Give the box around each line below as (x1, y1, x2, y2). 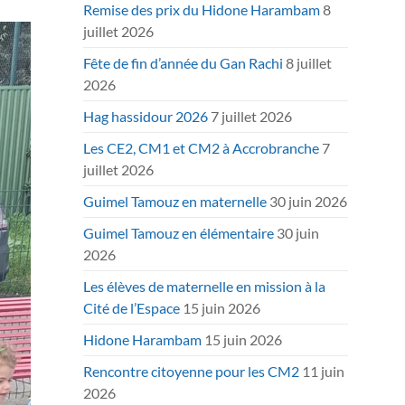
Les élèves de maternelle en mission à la (83, 278, 326, 295)
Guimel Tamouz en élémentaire (83, 224, 275, 241)
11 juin (302, 363, 345, 380)
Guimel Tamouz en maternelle (83, 193, 268, 210)
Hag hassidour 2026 (83, 108, 209, 125)
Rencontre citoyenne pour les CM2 (83, 363, 300, 380)
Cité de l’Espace (83, 299, 181, 316)
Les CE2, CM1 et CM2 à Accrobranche (83, 139, 320, 156)
